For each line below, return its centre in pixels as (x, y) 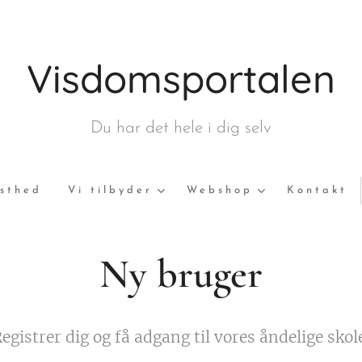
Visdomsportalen (181, 78)
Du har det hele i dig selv (181, 128)
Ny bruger (181, 274)
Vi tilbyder (110, 190)
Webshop (219, 190)
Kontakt (317, 190)
